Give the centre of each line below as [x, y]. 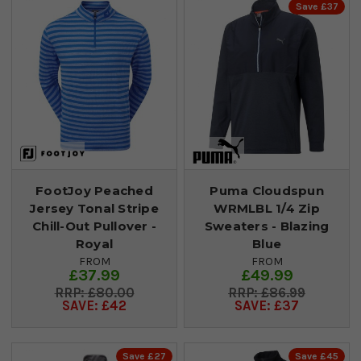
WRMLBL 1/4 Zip [267, 208]
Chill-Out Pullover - [94, 226]
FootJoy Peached [94, 190]
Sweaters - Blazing [267, 226]
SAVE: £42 [94, 305]
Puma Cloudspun [267, 190]
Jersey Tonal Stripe [94, 208]
